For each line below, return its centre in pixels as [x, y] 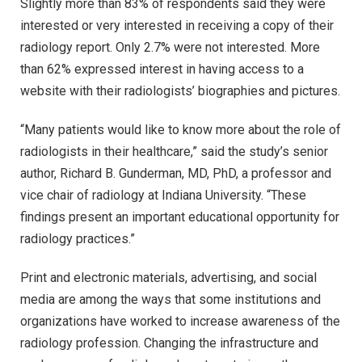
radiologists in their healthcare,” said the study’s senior [174, 151]
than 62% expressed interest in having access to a [162, 69]
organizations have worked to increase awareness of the [180, 321]
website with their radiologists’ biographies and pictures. [180, 91]
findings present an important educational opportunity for [180, 217]
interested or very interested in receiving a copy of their [177, 26]
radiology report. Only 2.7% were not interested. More [170, 48]
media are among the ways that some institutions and [170, 299]
